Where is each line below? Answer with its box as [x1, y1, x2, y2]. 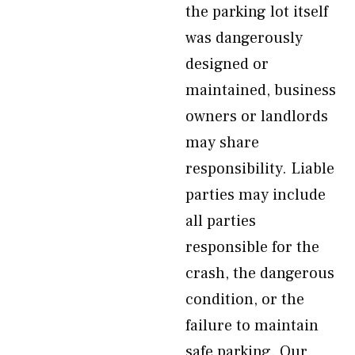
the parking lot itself [185, 2, 328, 22]
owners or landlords [185, 106, 328, 127]
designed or [185, 54, 269, 74]
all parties [185, 211, 256, 231]
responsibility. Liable [185, 158, 334, 179]
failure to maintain [185, 315, 319, 336]
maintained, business [185, 80, 336, 101]
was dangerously [185, 28, 303, 48]
